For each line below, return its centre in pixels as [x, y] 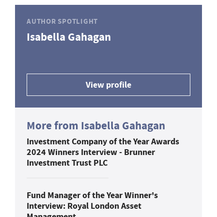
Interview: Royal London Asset [84, 206]
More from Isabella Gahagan [96, 125]
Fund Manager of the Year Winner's [92, 195]
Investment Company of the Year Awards [103, 141]
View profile [108, 85]
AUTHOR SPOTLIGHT [62, 21]
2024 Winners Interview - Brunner [91, 152]
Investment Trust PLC [67, 163]
